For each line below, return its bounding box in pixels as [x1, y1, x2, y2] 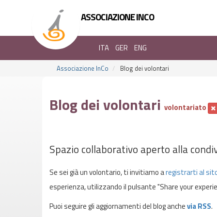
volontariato [164, 102, 208, 113]
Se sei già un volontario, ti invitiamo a [49, 166, 166, 178]
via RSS [187, 201, 211, 212]
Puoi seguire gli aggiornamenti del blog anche [49, 201, 187, 212]
